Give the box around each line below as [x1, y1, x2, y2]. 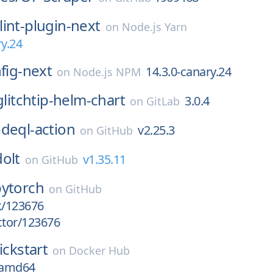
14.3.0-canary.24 [146, 63, 232, 80]
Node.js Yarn [121, 19, 187, 34]
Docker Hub [69, 243, 130, 258]
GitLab [146, 94, 180, 108]
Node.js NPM [73, 65, 141, 79]
